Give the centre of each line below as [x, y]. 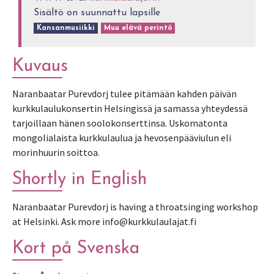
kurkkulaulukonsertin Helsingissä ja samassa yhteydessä [130, 109]
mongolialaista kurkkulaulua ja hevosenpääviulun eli [122, 138]
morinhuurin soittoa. [56, 153]
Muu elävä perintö [138, 28]
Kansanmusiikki [66, 28]
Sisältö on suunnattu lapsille [97, 13]
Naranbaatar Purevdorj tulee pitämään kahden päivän [124, 94]
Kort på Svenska [76, 249]
